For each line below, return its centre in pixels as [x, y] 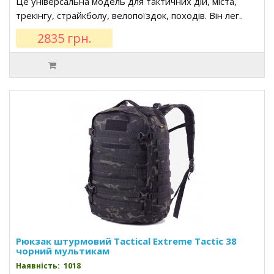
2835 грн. [64, 38]
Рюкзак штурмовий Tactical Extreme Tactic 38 [126, 241]
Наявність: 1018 [48, 266]
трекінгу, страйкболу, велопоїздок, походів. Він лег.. [129, 15]
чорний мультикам [63, 251]
